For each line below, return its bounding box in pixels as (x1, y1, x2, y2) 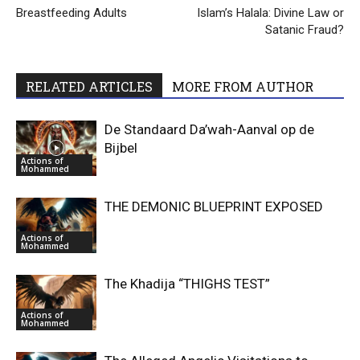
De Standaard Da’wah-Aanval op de (104, 121, 314, 138)
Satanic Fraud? (265, 22, 344, 38)
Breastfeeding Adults (16, 6, 127, 21)
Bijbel (104, 140, 137, 157)
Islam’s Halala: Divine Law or (197, 6, 344, 21)
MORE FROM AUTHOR (172, 78, 313, 96)
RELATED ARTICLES (26, 78, 153, 96)
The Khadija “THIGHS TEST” (104, 276, 270, 292)
